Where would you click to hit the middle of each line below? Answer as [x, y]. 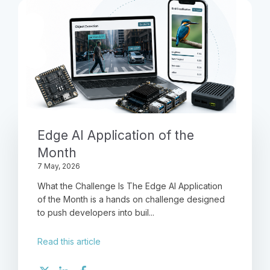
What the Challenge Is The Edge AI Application [130, 186]
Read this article [69, 242]
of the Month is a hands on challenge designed [131, 199]
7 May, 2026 [59, 166]
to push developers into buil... [96, 213]
